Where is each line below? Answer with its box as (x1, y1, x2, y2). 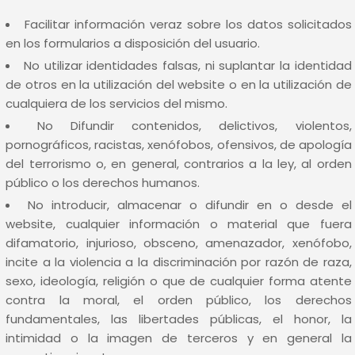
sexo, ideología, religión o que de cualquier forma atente (6, 273, 352, 289)
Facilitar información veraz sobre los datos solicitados (24, 16, 352, 32)
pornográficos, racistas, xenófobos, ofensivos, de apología (6, 136, 352, 153)
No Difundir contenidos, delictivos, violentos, (36, 117, 352, 134)
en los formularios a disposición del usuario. (6, 35, 261, 52)
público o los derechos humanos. (6, 174, 200, 191)
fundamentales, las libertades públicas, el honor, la (6, 311, 352, 327)
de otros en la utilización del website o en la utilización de (6, 76, 352, 93)
